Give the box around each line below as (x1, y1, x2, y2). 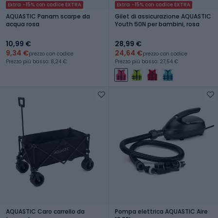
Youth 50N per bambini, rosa (115, 19, 200, 28)
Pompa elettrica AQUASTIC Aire (115, 207, 208, 216)
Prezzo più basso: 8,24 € (6, 57, 67, 65)
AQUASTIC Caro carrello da (6, 207, 85, 216)
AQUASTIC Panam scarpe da (6, 12, 90, 20)
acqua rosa (6, 19, 39, 28)
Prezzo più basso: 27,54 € (115, 57, 178, 65)
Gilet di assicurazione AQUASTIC (115, 12, 211, 20)
